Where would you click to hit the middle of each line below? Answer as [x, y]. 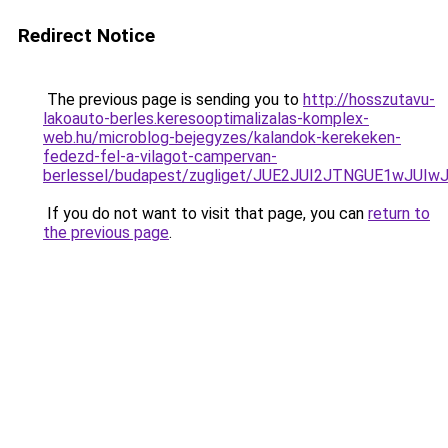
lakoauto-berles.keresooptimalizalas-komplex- [206, 118]
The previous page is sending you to [173, 99]
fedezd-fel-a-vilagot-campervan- [160, 156]
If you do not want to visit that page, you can [205, 213]
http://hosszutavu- [369, 99]
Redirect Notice [86, 35]
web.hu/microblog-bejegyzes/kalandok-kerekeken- [222, 137]
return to [399, 213]
